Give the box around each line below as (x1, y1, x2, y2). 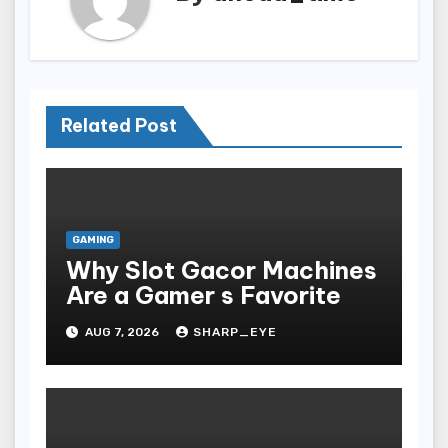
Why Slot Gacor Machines (66, 255, 377, 286)
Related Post (61, 114, 177, 138)
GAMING (72, 234, 114, 247)
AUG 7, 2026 (82, 325, 162, 340)
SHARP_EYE (193, 325, 277, 340)
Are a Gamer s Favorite (66, 280, 341, 311)
